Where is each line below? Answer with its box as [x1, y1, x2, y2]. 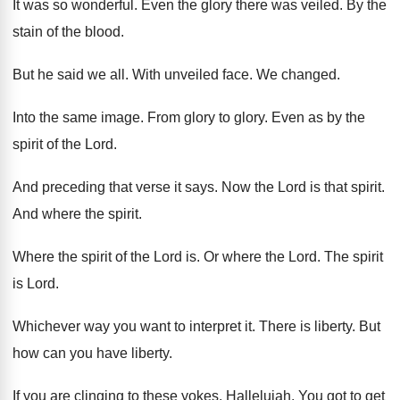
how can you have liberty [12, 346, 169, 361]
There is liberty [259, 319, 352, 334]
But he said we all [12, 67, 125, 82]
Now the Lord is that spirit [221, 179, 381, 195]
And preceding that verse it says [12, 179, 214, 195]
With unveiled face [132, 67, 249, 82]
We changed [256, 67, 337, 82]
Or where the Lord [204, 249, 317, 264]
